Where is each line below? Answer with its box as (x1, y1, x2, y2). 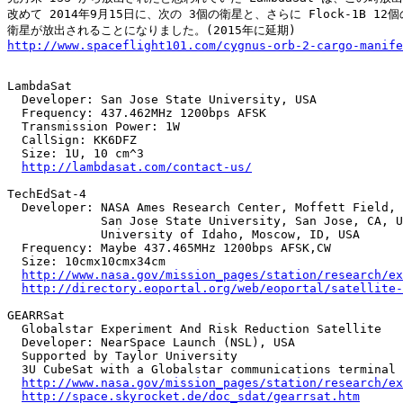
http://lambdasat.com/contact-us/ (22, 159, 252, 174)
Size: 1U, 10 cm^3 (7, 146, 144, 160)
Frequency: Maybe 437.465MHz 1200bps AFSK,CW (7, 240, 331, 255)
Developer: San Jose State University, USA (7, 92, 317, 106)
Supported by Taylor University (7, 348, 245, 363)
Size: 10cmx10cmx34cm (7, 254, 166, 268)
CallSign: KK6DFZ (7, 132, 137, 147)
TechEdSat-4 (7, 186, 86, 201)
